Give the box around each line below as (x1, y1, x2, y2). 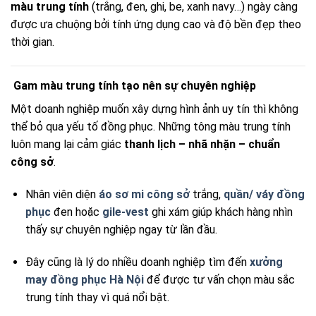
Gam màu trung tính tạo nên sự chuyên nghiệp (11, 79, 256, 93)
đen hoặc (50, 205, 102, 219)
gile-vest (102, 205, 149, 219)
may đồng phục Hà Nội (25, 272, 144, 286)
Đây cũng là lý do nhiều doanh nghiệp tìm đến (25, 255, 250, 269)
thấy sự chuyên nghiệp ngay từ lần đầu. (25, 223, 217, 237)
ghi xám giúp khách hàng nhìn (148, 205, 293, 219)
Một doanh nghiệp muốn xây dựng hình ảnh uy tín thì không (11, 102, 298, 116)
